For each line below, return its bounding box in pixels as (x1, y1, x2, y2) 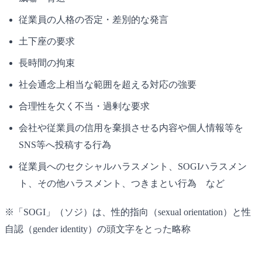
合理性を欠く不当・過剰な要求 (19, 101, 150, 112)
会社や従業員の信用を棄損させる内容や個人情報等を (19, 123, 243, 133)
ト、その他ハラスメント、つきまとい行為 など (19, 178, 225, 189)
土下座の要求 (19, 36, 75, 47)
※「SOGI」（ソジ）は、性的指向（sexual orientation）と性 (5, 207, 251, 218)
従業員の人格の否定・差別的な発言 (19, 15, 168, 25)
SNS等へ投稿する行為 (19, 140, 111, 150)
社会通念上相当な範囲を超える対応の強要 (19, 80, 196, 90)
